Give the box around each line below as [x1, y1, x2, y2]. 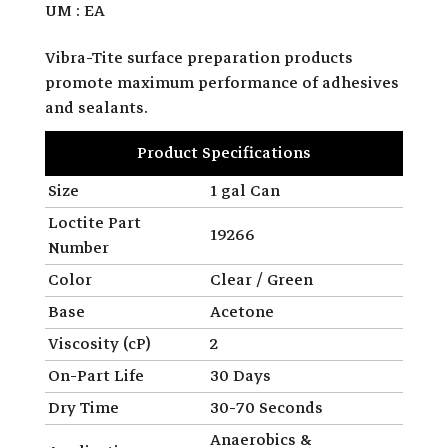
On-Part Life [48, 362, 144, 389]
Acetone [210, 298, 274, 325]
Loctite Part [48, 209, 141, 236]
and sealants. [45, 94, 148, 121]
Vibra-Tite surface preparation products [45, 44, 353, 71]
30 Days [210, 362, 271, 389]
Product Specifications [137, 139, 311, 166]
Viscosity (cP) [48, 330, 151, 357]
